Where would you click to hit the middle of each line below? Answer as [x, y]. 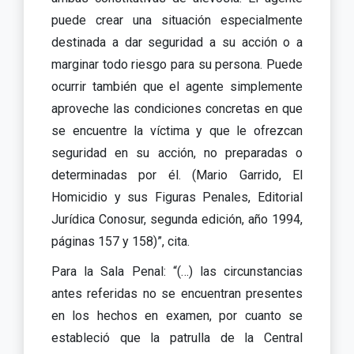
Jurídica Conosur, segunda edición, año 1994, [177, 219]
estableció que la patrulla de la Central [177, 337]
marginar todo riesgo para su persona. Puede [177, 64]
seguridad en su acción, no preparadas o [177, 153]
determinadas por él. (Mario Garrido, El [177, 175]
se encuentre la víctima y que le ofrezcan [177, 130]
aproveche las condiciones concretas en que [177, 108]
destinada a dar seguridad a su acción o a [177, 42]
